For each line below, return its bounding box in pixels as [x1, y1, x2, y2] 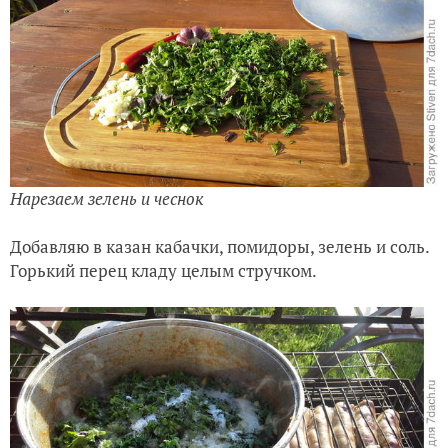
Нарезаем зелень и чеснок [10, 186, 204, 210]
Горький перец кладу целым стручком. [10, 258, 317, 282]
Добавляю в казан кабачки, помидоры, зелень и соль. [10, 234, 429, 258]
